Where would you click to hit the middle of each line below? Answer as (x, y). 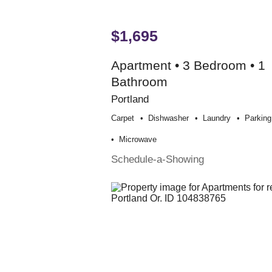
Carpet (122, 118)
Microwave (138, 139)
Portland (130, 99)
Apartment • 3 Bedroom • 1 (188, 65)
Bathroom (139, 81)
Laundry (216, 118)
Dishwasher (168, 118)
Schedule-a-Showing (157, 159)
